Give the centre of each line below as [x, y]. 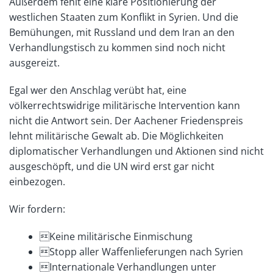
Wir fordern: [37, 209]
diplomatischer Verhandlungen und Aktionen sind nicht [136, 151]
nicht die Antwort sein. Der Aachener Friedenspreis [126, 121]
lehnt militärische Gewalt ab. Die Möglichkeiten [116, 136]
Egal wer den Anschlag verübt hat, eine [98, 90]
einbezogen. [37, 182]
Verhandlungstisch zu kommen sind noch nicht [117, 48]
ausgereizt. [34, 63]
